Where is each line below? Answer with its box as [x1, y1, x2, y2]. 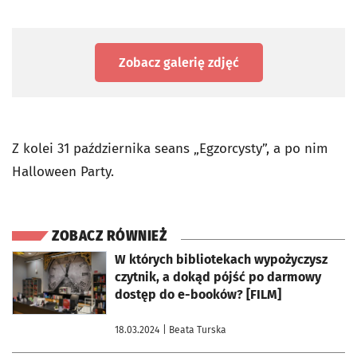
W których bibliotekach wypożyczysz [115, 252, 328, 267]
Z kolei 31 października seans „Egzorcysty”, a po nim [12, 140, 328, 157]
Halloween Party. [12, 163, 122, 180]
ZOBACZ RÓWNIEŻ [52, 228, 167, 245]
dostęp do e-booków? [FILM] [115, 287, 281, 302]
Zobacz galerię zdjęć [118, 55, 239, 70]
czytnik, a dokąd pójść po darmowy [115, 269, 321, 284]
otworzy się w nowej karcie [11, 251, 128, 262]
